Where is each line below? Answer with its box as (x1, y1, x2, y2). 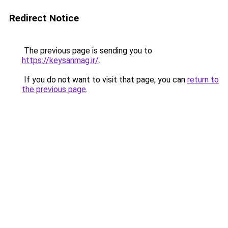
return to (187, 75, 219, 84)
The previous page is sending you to (22, 46, 152, 55)
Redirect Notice (9, 12, 79, 24)
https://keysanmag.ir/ (22, 55, 99, 65)
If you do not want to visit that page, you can (22, 75, 187, 84)
